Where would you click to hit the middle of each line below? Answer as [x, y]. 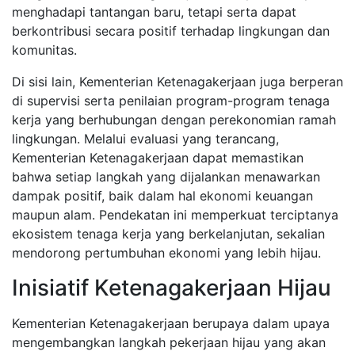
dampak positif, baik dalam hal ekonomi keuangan [162, 196]
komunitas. [44, 50]
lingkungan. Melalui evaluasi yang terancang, [145, 139]
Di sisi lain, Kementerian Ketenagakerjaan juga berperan [177, 82]
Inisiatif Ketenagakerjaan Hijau [172, 288]
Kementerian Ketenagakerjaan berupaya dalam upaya [171, 323]
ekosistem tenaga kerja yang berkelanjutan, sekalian [168, 234]
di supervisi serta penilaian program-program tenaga [171, 101]
